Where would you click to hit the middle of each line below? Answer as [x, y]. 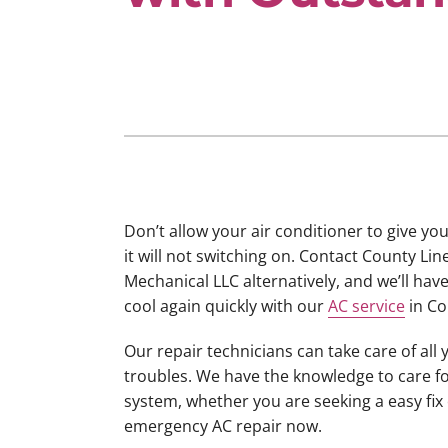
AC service [366, 306]
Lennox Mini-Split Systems [220, 69]
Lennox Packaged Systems [221, 107]
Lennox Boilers [177, 31]
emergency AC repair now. [222, 426]
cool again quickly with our [225, 306]
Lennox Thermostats [200, 145]
